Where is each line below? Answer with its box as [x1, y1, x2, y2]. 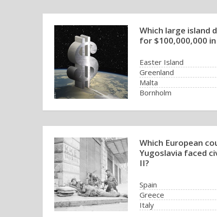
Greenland [139, 67, 174, 77]
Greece [139, 190, 164, 200]
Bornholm [139, 88, 171, 97]
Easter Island [139, 57, 184, 67]
